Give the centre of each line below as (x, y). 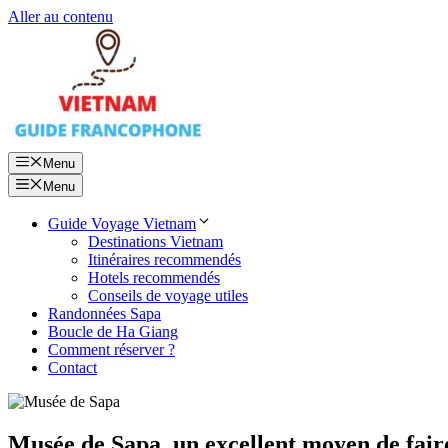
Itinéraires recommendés (164, 259)
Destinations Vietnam (155, 241)
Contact (72, 367)
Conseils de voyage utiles (168, 295)
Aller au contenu (60, 16)
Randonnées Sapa (104, 313)
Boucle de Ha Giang (113, 331)
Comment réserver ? (111, 349)
